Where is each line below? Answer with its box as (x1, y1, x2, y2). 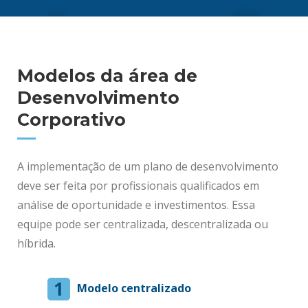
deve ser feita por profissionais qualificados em (17, 178, 259, 194)
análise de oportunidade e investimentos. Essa (17, 197, 255, 213)
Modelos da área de (17, 65, 197, 87)
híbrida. (17, 236, 58, 252)
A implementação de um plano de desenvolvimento (17, 159, 278, 175)
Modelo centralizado (77, 280, 191, 296)
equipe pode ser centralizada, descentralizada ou (17, 217, 268, 232)
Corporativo (17, 109, 126, 131)
